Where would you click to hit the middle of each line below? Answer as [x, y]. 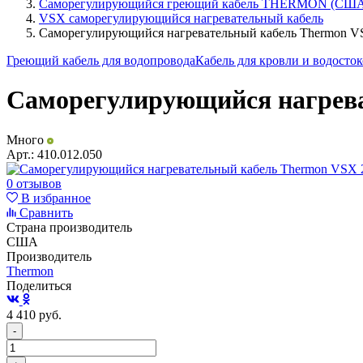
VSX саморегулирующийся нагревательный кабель [181, 18]
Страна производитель [69, 227]
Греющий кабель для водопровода [101, 60]
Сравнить [45, 212]
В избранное [54, 198]
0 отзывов [34, 183]
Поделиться [39, 285]
